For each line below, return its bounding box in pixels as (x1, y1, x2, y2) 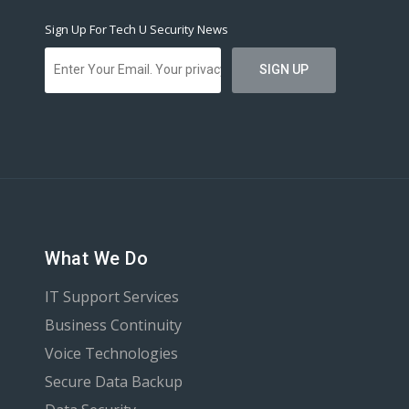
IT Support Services (45, 286, 179, 307)
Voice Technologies (45, 342, 178, 363)
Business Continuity (45, 314, 182, 335)
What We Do (45, 246, 148, 269)
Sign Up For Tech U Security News (45, 20, 228, 37)
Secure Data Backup (45, 371, 183, 392)
